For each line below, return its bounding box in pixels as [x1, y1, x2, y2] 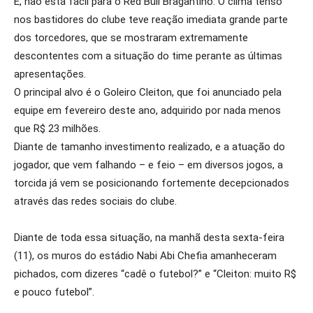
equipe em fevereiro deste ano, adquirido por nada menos [14, 104, 281, 117]
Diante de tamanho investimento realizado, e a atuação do [14, 140, 285, 153]
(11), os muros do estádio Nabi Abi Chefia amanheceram [14, 249, 277, 262]
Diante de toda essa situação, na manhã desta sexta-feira [14, 231, 284, 244]
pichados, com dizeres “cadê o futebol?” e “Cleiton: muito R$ [14, 268, 296, 280]
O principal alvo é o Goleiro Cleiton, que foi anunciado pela [14, 86, 282, 99]
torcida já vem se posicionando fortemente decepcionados [14, 177, 289, 189]
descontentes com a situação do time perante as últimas [14, 50, 282, 62]
